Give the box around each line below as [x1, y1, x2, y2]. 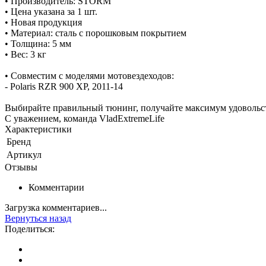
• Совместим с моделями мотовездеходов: [5, 70, 174, 81]
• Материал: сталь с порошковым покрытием [5, 27, 186, 38]
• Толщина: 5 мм [5, 38, 71, 49]
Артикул [7, 149, 42, 160]
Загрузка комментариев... [5, 202, 107, 213]
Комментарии [28, 182, 84, 192]
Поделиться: [5, 223, 55, 234]
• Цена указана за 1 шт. [5, 6, 97, 17]
